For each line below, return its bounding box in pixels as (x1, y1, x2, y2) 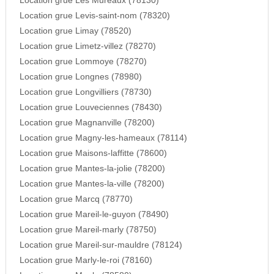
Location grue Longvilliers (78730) (19, 87, 152, 97)
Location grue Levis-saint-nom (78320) (19, 11, 170, 21)
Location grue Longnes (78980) (19, 72, 142, 82)
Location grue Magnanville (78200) (19, 118, 155, 128)
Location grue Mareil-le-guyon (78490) (19, 210, 169, 220)
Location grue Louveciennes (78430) (19, 103, 162, 113)
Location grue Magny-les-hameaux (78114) (19, 133, 187, 143)
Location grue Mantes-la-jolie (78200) (19, 164, 165, 174)
